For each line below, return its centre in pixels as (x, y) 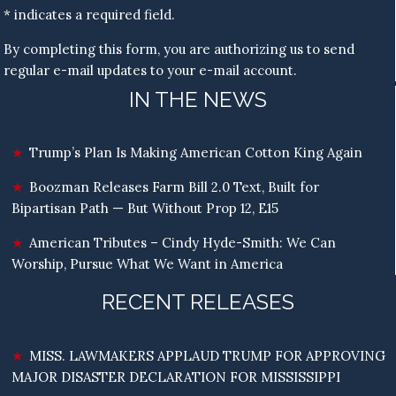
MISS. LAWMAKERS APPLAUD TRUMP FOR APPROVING (208, 355)
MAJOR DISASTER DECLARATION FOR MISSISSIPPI (176, 377)
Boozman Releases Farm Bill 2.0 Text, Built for (175, 187)
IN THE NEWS (198, 99)
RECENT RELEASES (198, 302)
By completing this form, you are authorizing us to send (179, 49)
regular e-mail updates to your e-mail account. (151, 71)
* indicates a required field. (90, 15)
